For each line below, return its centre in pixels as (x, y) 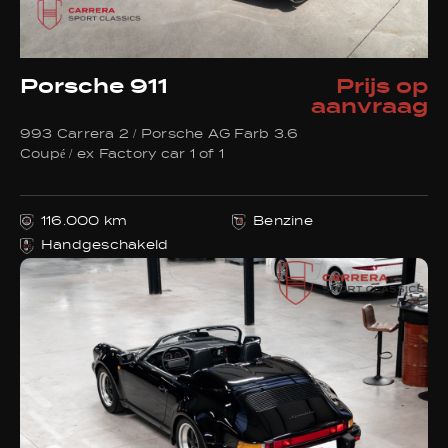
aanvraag (369, 108)
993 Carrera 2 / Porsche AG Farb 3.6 (159, 135)
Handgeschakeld (105, 246)
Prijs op (381, 88)
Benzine (283, 222)
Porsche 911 (94, 88)
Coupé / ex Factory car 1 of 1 (122, 155)
